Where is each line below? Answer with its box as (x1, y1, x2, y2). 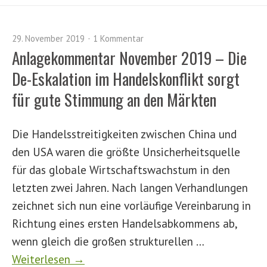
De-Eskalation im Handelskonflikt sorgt (12, 67, 240, 91)
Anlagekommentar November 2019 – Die (12, 46, 247, 70)
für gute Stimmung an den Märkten (12, 88, 216, 111)
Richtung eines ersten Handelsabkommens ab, (12, 216, 237, 231)
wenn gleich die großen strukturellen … (12, 234, 204, 249)
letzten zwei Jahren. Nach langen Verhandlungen (12, 180, 248, 195)
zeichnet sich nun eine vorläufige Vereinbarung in (12, 198, 251, 213)
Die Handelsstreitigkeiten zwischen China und (12, 126, 237, 141)
